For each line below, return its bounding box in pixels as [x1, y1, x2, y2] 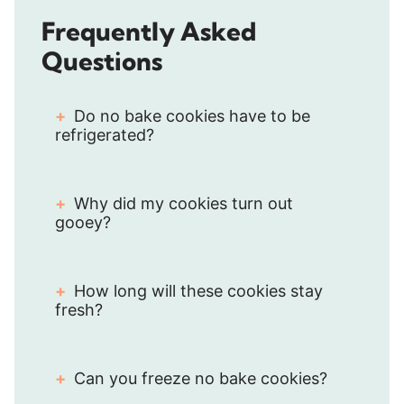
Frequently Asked [41, 14, 256, 47]
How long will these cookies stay [74, 280, 323, 300]
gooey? [55, 212, 111, 232]
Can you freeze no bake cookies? [74, 368, 327, 388]
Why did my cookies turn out [74, 193, 293, 213]
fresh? [55, 299, 103, 319]
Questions [41, 44, 162, 77]
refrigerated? [55, 124, 154, 144]
